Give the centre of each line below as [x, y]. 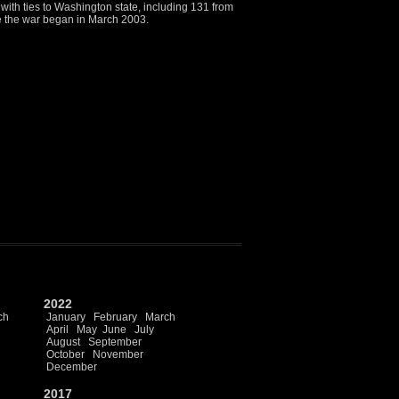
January [66, 317]
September [115, 342]
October [65, 354]
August [63, 342]
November [118, 354]
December [72, 367]
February [115, 317]
